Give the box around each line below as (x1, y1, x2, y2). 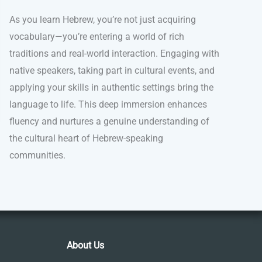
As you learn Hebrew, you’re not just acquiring (9, 14, 196, 26)
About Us (66, 240, 104, 251)
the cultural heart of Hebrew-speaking (9, 133, 163, 144)
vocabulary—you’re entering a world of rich (9, 31, 184, 43)
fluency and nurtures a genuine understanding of (9, 116, 209, 127)
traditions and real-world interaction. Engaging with (9, 48, 219, 60)
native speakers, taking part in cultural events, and (9, 65, 215, 77)
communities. (9, 150, 65, 161)
